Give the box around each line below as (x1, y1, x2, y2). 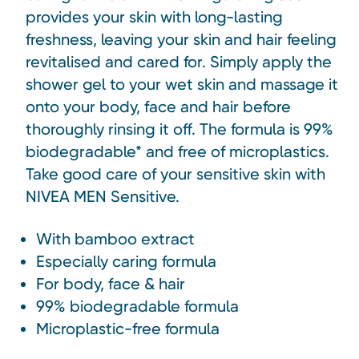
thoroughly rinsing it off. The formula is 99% (26, 119, 333, 139)
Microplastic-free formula (36, 318, 220, 338)
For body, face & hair (36, 273, 186, 293)
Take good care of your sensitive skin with (26, 163, 325, 184)
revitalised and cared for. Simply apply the (26, 51, 332, 71)
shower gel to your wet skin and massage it (26, 74, 338, 94)
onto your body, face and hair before (26, 96, 291, 116)
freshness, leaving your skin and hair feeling (26, 29, 337, 49)
